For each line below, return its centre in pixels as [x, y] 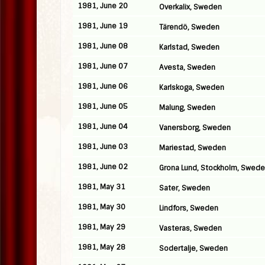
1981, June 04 [103, 127]
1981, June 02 [103, 167]
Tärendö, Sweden [189, 27]
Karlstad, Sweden [189, 47]
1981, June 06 [103, 86]
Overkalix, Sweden [190, 7]
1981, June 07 [103, 66]
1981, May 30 [101, 207]
